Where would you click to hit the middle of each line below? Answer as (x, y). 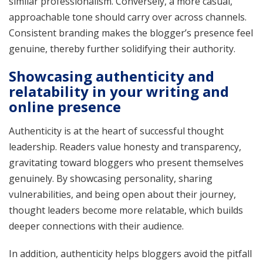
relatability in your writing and (119, 91)
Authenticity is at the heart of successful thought (116, 131)
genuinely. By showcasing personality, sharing (111, 178)
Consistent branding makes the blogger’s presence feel (131, 33)
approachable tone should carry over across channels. (128, 17)
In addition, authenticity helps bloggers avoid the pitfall (130, 253)
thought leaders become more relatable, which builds (126, 210)
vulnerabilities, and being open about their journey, (122, 194)
